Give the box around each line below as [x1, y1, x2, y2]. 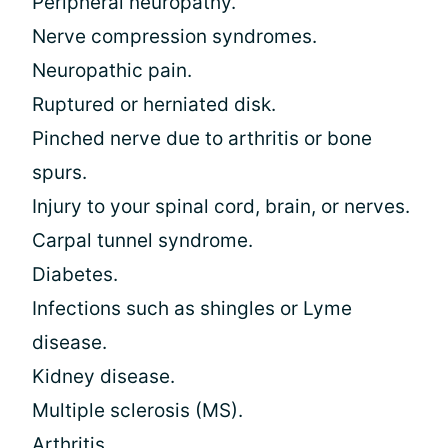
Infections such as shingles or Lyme [32, 297, 352, 320]
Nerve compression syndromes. [32, 25, 317, 48]
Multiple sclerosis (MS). [32, 399, 243, 422]
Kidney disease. [32, 365, 175, 388]
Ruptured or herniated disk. [32, 93, 276, 116]
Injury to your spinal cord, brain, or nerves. [32, 195, 410, 218]
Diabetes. [32, 263, 118, 286]
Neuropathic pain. [32, 59, 192, 82]
